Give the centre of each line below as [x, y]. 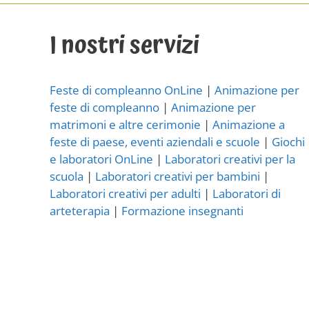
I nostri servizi [124, 46]
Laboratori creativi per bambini [178, 176]
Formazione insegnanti [182, 210]
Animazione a [249, 124]
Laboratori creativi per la [230, 159]
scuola [67, 176]
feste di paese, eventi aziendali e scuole [155, 141]
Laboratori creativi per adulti [125, 193]
